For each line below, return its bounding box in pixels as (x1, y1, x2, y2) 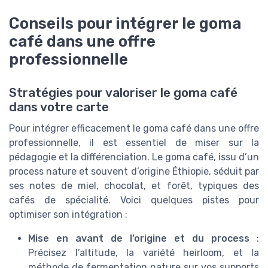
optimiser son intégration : (9, 209, 127, 221)
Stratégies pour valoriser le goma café (9, 86, 237, 100)
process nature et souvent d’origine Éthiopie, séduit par (9, 166, 259, 178)
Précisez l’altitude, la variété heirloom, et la (28, 247, 259, 259)
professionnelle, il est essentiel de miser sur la (9, 137, 259, 149)
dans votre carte (9, 100, 109, 115)
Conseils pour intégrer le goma (9, 14, 241, 33)
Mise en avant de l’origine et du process (28, 233, 249, 245)
